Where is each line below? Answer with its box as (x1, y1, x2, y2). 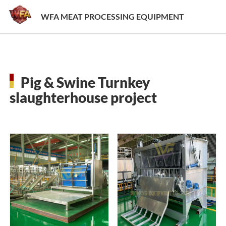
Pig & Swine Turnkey (20, 74, 150, 91)
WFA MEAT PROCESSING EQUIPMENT (41, 12, 184, 21)
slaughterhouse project (9, 89, 157, 106)
